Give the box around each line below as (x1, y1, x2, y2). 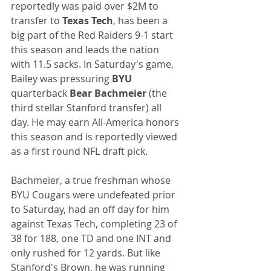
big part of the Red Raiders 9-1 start (11, 28, 175, 42)
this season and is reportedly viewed (11, 130, 180, 144)
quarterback (11, 87, 70, 100)
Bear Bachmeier (70, 87, 146, 100)
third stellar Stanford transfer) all (11, 101, 164, 115)
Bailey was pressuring (11, 72, 112, 86)
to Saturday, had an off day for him (11, 203, 172, 217)
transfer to (11, 14, 62, 28)
